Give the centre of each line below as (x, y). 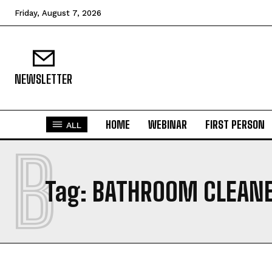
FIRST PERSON (235, 124)
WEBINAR (168, 124)
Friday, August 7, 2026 (58, 13)
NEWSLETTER (43, 79)
